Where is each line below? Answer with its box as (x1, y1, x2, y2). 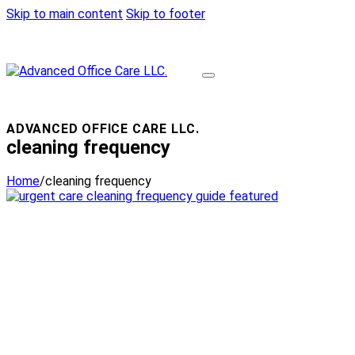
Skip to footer (126, 6, 205, 21)
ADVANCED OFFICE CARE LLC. (6, 120, 200, 136)
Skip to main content (6, 6, 123, 21)
